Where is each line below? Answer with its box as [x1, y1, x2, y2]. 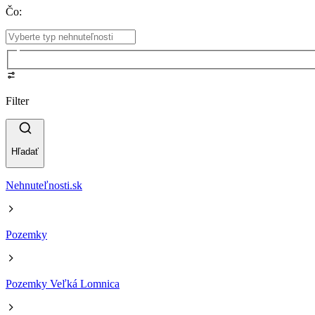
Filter [6, 94, 29, 107]
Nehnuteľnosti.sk [6, 179, 82, 192]
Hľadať [11, 146, 39, 157]
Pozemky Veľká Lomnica [6, 278, 120, 290]
